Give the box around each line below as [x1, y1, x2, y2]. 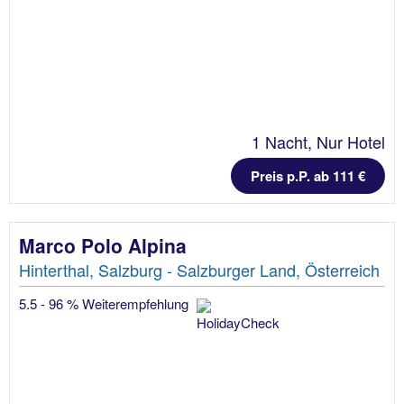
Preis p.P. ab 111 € [251, 165, 365, 186]
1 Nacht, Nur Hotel [252, 129, 385, 153]
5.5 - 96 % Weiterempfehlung [19, 293, 192, 313]
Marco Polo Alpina [19, 231, 187, 259]
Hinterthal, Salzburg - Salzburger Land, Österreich [19, 257, 380, 281]
